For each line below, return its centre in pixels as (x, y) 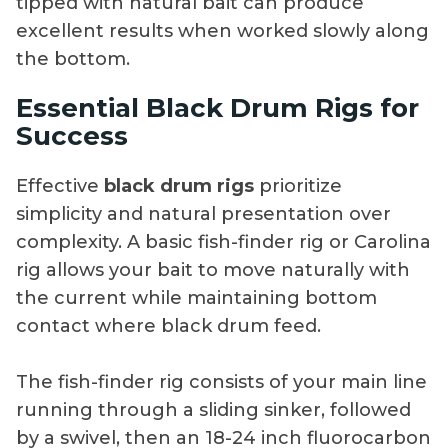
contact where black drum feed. (168, 326)
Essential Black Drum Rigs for (217, 108)
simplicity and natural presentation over (203, 214)
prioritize (298, 186)
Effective (60, 186)
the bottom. (73, 58)
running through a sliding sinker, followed (213, 410)
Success (72, 136)
